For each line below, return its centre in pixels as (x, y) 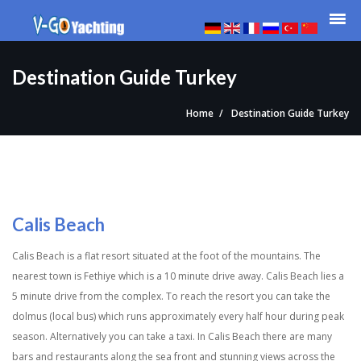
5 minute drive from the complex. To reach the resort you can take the (171, 297)
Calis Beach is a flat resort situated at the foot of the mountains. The (166, 256)
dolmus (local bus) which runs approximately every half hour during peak (178, 317)
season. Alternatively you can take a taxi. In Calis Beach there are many (172, 337)
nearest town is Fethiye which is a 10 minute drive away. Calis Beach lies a (178, 276)
